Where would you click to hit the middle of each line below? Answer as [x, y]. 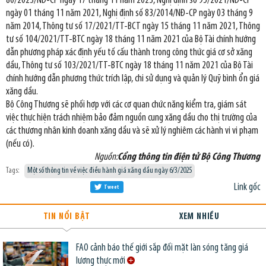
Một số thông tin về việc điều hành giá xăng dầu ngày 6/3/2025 [110, 170]
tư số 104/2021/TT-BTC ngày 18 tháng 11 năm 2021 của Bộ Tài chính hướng [131, 39]
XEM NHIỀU [199, 216]
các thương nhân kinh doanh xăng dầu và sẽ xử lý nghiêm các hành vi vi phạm [132, 131]
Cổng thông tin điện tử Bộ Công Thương [189, 157]
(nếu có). [20, 144]
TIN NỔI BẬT [66, 216]
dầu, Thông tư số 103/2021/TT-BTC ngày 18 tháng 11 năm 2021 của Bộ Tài [129, 65]
